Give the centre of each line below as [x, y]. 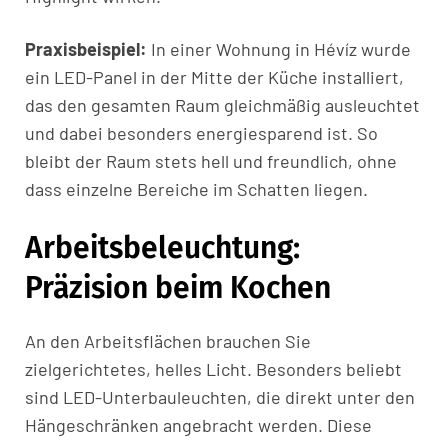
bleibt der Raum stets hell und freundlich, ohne [211, 161]
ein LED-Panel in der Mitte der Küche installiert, [214, 77]
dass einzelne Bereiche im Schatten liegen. [196, 189]
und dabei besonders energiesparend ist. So [201, 133]
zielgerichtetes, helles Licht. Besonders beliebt [213, 369]
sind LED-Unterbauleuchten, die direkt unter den [220, 397]
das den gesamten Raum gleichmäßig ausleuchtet [222, 105]
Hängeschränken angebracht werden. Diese [198, 425]
